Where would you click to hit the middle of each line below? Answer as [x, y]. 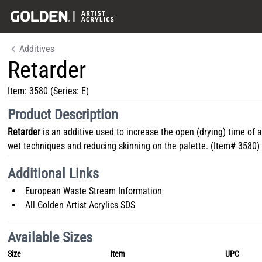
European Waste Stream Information [94, 191]
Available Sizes [50, 237]
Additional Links [54, 174]
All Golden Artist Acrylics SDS [80, 205]
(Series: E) [69, 91]
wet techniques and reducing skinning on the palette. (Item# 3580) [134, 146]
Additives [37, 49]
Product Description [63, 115]
